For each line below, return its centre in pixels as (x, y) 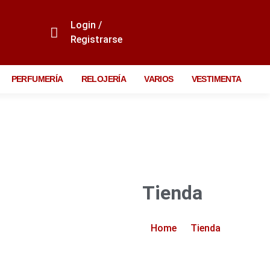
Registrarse (96, 39)
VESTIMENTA (216, 79)
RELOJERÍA (104, 79)
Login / (86, 25)
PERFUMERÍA (37, 79)
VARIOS (159, 79)
